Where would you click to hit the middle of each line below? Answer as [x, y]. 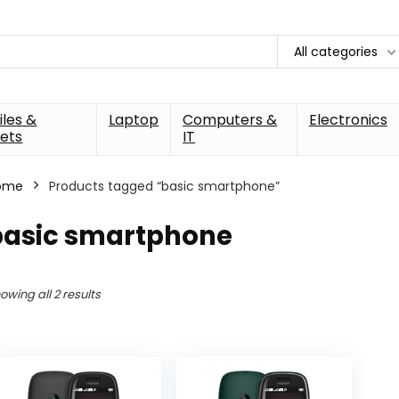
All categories [336, 51]
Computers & [230, 119]
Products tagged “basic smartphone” [164, 186]
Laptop [134, 119]
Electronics [348, 119]
